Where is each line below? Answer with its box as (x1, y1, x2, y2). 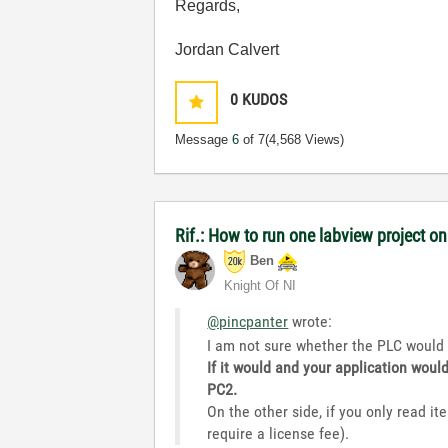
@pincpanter (207, 312, 289, 331)
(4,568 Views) (265, 132, 345, 147)
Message (175, 132, 233, 147)
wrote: (288, 312, 333, 331)
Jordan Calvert (175, 41, 280, 58)
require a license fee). (207, 424, 350, 443)
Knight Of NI (224, 278, 297, 293)
